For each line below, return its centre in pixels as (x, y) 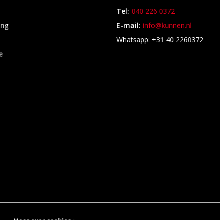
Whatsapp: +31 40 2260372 (160, 40)
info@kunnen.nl (167, 25)
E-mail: (129, 25)
